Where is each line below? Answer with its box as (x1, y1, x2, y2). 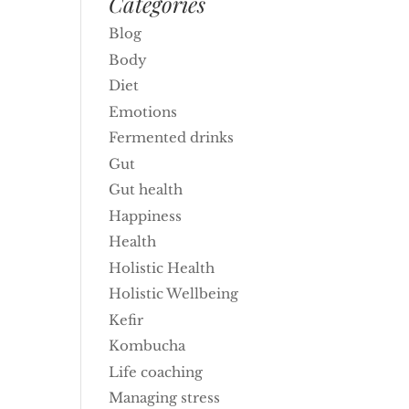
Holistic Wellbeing (109, 285, 239, 302)
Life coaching (109, 362, 204, 381)
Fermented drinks (109, 129, 235, 146)
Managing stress (109, 389, 221, 406)
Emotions (109, 102, 178, 121)
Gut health (109, 181, 184, 198)
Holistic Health (109, 258, 215, 277)
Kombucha (109, 337, 186, 354)
